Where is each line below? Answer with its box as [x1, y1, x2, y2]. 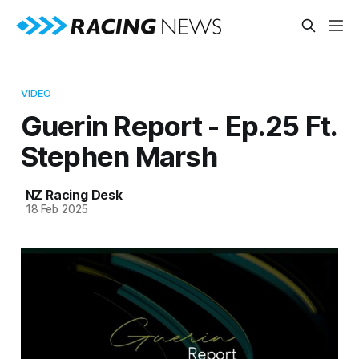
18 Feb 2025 [25, 202, 88, 216]
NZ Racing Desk [25, 186, 123, 203]
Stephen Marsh [20, 139, 217, 173]
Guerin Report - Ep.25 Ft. [20, 108, 337, 143]
